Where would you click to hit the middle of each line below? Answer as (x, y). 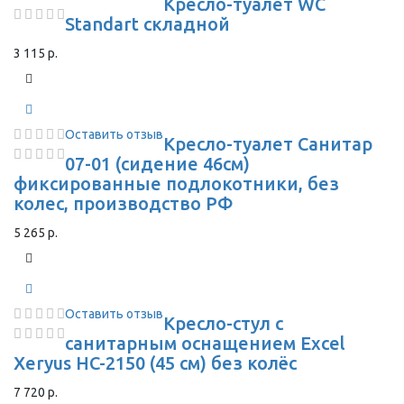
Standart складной (147, 24)
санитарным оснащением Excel (205, 343)
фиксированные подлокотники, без (176, 184)
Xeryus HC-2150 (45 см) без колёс (155, 363)
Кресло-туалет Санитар (268, 144)
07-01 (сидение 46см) (157, 164)
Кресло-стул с (223, 323)
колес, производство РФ (124, 203)
